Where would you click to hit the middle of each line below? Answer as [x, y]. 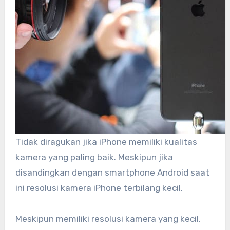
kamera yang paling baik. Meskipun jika [94, 157]
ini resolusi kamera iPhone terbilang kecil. [99, 188]
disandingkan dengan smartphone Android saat [112, 173]
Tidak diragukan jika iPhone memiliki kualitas [106, 142]
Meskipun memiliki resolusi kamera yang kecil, [108, 219]
